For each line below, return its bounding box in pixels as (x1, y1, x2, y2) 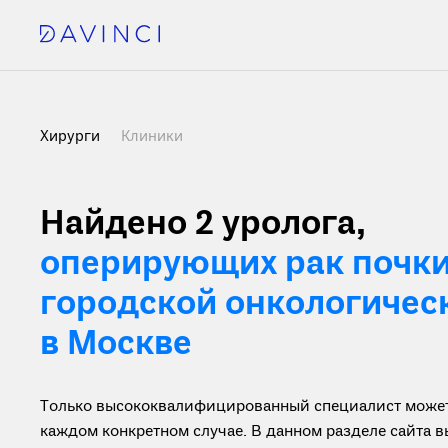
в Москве (40, 323, 192, 367)
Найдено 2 (40, 203, 222, 247)
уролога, (222, 203, 366, 247)
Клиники (121, 127, 183, 147)
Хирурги (40, 127, 104, 147)
